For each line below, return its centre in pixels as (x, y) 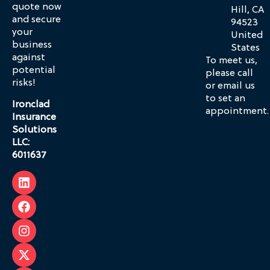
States (245, 49)
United (247, 36)
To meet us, (231, 61)
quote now (37, 8)
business (32, 46)
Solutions (34, 130)
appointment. (237, 112)
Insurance (34, 117)
